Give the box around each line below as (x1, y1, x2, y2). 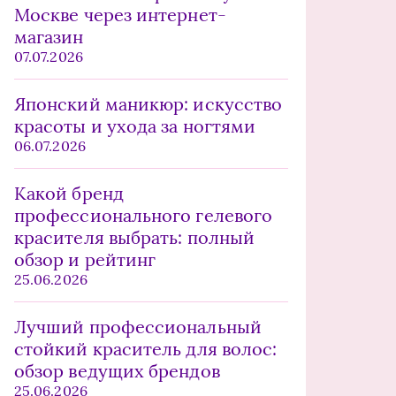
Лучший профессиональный (14, 316, 262, 338)
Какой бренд (14, 182, 124, 204)
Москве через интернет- (14, 4, 226, 26)
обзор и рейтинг (14, 248, 156, 270)
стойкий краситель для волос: (14, 338, 278, 360)
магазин (14, 26, 84, 48)
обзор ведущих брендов (14, 360, 220, 382)
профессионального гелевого (14, 204, 273, 226)
